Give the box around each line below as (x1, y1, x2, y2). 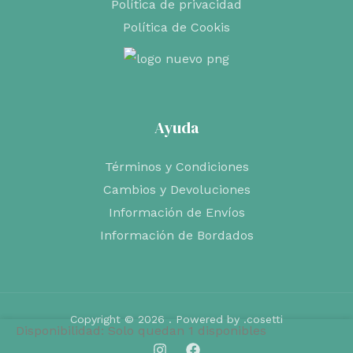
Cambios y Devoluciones (102, 182, 251, 197)
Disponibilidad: (16, 323, 104, 338)
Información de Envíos (108, 205, 245, 220)
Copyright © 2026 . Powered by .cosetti (70, 313, 283, 325)
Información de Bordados (99, 228, 254, 243)
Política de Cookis (123, 19, 230, 35)
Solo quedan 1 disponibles (108, 323, 266, 338)
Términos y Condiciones (104, 159, 249, 174)
